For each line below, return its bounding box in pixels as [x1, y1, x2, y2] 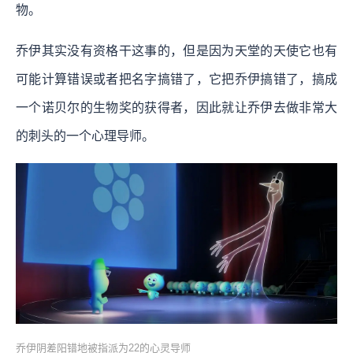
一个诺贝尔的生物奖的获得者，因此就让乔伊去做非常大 [16, 100, 337, 114]
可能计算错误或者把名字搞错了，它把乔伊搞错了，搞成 [16, 72, 337, 86]
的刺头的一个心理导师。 [16, 128, 154, 143]
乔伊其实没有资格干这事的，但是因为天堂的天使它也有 [16, 43, 337, 58]
